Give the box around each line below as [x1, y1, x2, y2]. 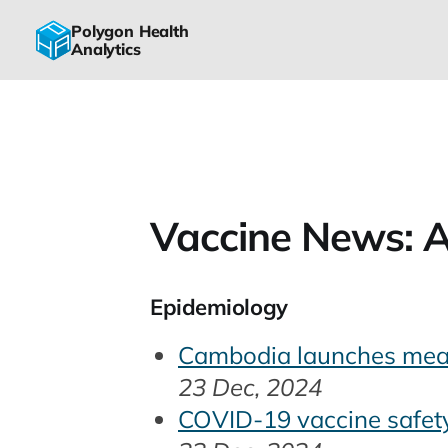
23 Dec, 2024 [178, 371, 322, 402]
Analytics [71, 39, 141, 59]
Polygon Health [71, 21, 189, 41]
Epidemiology [150, 292, 288, 321]
